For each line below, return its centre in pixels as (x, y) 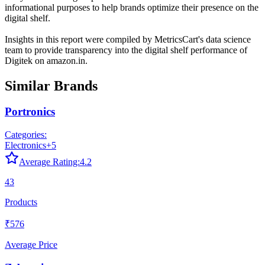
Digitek (19, 60)
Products (21, 202)
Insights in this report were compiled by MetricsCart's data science (128, 39)
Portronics (30, 112)
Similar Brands (51, 85)
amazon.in (66, 60)
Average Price (31, 245)
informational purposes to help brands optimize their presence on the (132, 7)
